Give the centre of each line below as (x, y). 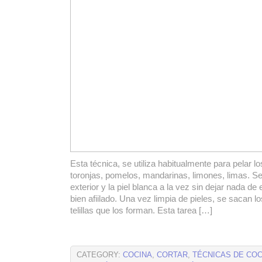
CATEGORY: (100, 255)
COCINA (137, 255)
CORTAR (172, 255)
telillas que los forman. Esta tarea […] (141, 211)
